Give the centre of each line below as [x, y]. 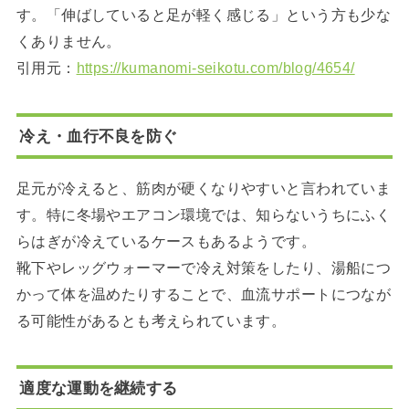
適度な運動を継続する [99, 388]
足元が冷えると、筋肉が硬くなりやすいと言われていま [204, 188]
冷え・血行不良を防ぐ [99, 136]
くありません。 [68, 42]
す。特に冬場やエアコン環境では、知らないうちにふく [204, 214]
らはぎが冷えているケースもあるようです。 [166, 241]
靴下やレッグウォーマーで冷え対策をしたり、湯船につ [204, 267]
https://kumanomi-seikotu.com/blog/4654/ [215, 68]
